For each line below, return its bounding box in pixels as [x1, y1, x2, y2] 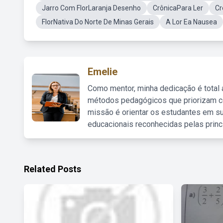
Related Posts [24, 164, 81, 174]
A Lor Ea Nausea [166, 18, 217, 26]
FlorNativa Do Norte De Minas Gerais [42, 18, 154, 26]
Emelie [88, 66, 117, 78]
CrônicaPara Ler [153, 4, 203, 12]
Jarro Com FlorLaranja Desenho [42, 4, 141, 12]
